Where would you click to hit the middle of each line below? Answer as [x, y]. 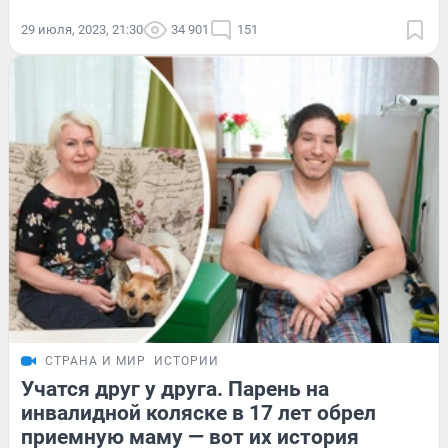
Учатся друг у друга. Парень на [175, 388]
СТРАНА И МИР [95, 360]
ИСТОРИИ [186, 360]
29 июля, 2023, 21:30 [82, 30]
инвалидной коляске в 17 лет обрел [198, 412]
